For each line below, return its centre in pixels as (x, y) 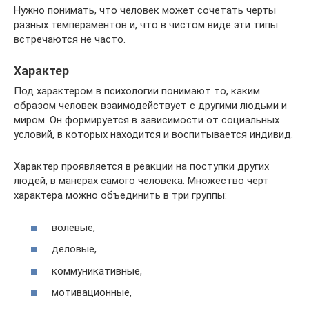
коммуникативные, (97, 271)
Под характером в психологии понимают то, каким (137, 91)
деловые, (74, 249)
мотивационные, (92, 293)
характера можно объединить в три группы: (120, 196)
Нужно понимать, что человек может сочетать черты (145, 10)
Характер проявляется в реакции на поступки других (141, 167)
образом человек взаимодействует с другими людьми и (150, 106)
